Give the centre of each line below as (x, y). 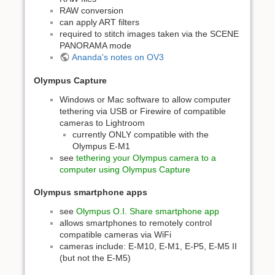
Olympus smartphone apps (91, 192)
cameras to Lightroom (102, 122)
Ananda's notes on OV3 (118, 57)
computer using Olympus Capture (125, 169)
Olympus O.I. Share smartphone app (148, 211)
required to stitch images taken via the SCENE (149, 34)
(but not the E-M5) (95, 258)
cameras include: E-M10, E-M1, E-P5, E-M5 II (148, 246)
